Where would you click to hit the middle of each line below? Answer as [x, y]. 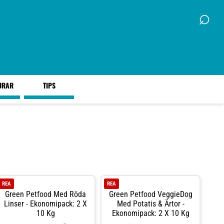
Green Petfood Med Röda [45, 194]
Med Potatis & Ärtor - [150, 203]
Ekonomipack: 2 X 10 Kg [150, 213]
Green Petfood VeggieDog [150, 194]
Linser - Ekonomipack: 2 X [45, 203]
